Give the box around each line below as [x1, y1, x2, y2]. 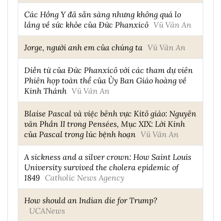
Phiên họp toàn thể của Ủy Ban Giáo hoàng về [24, 74, 186, 85]
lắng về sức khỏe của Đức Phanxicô [24, 19, 148, 30]
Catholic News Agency [45, 172, 124, 183]
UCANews [29, 205, 65, 216]
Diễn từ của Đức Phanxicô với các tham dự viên [24, 64, 193, 75]
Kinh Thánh [24, 85, 67, 96]
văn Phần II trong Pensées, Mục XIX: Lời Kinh [24, 118, 185, 129]
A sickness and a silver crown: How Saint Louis [24, 151, 191, 162]
